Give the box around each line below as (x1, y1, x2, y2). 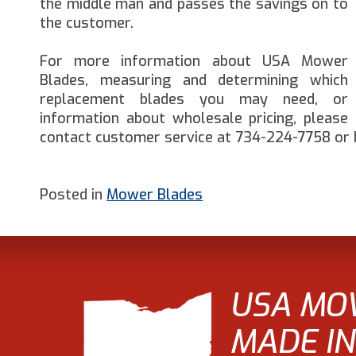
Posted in (40, 185, 107, 204)
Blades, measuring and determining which (40, 71, 348, 90)
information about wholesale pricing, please (40, 109, 348, 128)
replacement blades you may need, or (40, 90, 348, 109)
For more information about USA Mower (40, 52, 348, 71)
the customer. (40, 14, 134, 33)
